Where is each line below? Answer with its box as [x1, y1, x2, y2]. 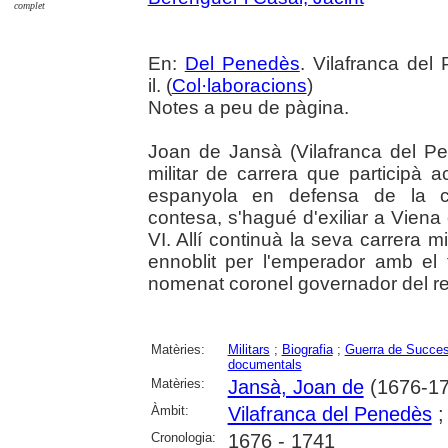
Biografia [281, 341, 333, 357]
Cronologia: [150, 429, 216, 445]
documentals [227, 356, 302, 372]
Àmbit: [150, 402, 189, 418]
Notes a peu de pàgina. [147, 96, 349, 118]
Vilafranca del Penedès [227, 402, 432, 425]
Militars [227, 341, 270, 357]
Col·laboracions [171, 74, 307, 96]
